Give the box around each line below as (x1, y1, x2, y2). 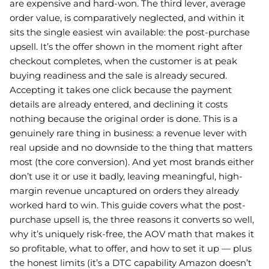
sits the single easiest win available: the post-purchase (10, 26, 250, 38)
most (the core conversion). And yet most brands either (10, 156, 254, 168)
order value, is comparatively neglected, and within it (10, 11, 244, 23)
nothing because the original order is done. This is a (10, 112, 238, 124)
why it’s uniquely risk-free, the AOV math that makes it (10, 228, 254, 240)
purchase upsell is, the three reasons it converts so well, (10, 213, 254, 225)
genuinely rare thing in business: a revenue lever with (10, 127, 247, 139)
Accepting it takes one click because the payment (10, 83, 232, 95)
